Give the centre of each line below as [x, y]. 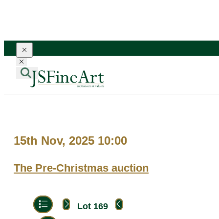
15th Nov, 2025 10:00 [70, 141]
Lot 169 [94, 206]
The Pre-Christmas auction [81, 168]
